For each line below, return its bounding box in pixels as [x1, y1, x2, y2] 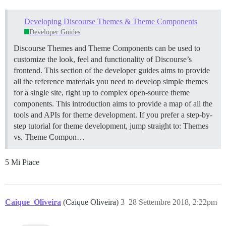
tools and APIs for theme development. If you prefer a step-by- [14, 110, 212, 119]
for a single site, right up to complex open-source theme [14, 88, 190, 97]
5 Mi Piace [5, 157, 39, 166]
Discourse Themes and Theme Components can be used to [14, 43, 200, 52]
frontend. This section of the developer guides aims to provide [14, 66, 210, 75]
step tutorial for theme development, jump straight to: [14, 121, 183, 130]
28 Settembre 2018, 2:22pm [129, 197, 217, 206]
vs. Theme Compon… [14, 132, 85, 141]
